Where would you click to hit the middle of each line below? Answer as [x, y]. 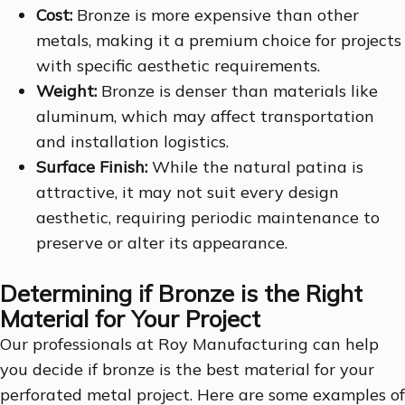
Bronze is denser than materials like [237, 91]
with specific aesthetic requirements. [178, 66]
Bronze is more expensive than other [216, 15]
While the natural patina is [255, 167]
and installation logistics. [132, 142]
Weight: [66, 91]
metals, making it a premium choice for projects [219, 41]
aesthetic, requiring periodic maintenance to [208, 218]
